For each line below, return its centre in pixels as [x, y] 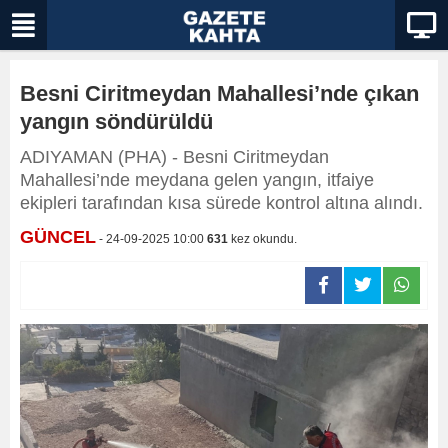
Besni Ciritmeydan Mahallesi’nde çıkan [219, 93]
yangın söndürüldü [116, 121]
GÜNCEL [58, 237]
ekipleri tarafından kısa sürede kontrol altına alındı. [221, 203]
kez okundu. [262, 239]
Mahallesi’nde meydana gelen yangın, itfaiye [197, 180]
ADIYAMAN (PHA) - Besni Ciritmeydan [174, 157]
